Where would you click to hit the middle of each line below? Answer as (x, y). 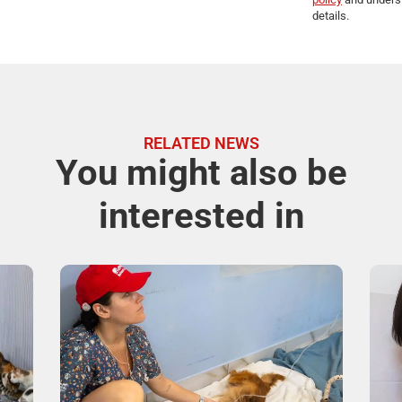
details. (331, 15)
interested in (201, 215)
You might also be (201, 172)
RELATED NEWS (201, 143)
